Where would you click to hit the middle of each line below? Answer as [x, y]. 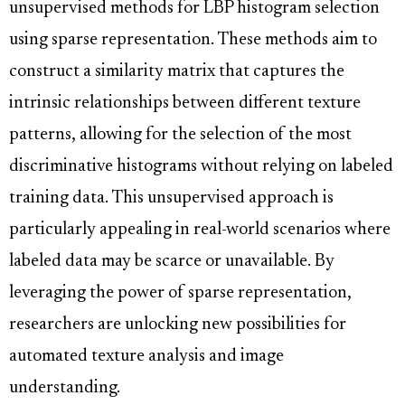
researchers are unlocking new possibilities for [178, 325]
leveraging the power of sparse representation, [180, 294]
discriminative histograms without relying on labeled [201, 167]
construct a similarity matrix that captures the [177, 72]
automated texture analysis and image [146, 357]
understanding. [65, 389]
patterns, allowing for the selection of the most [180, 136]
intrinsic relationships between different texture [185, 104]
